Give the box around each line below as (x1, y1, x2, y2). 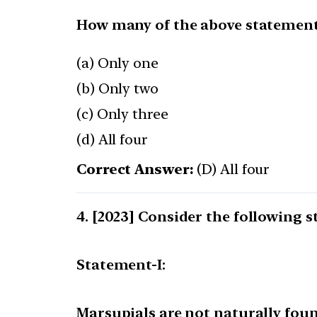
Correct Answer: (76, 161, 194, 178)
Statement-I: (76, 256, 166, 274)
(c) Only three (76, 105, 168, 123)
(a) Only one (76, 54, 158, 72)
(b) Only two (76, 80, 158, 98)
